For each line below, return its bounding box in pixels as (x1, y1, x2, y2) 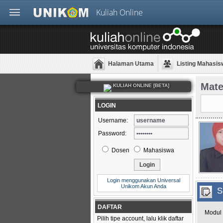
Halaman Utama (108, 60, 154, 67)
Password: (98, 130, 126, 137)
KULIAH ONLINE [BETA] (111, 83, 169, 88)
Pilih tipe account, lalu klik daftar (97, 215, 184, 222)
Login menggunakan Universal (107, 177, 180, 183)
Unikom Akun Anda (120, 183, 166, 189)
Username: (98, 117, 128, 124)
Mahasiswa (142, 147, 174, 154)
